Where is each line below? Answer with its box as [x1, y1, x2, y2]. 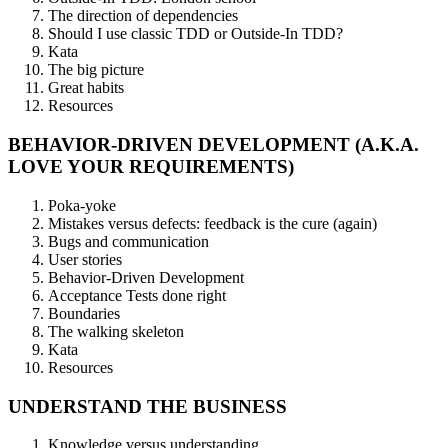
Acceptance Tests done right [48, 286, 226, 304]
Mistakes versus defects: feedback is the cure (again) [48, 214, 377, 232]
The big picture [48, 61, 144, 79]
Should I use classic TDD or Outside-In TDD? [48, 25, 343, 43]
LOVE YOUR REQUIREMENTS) [8, 156, 294, 178]
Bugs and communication [48, 232, 209, 250]
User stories [48, 250, 122, 268]
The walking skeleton [48, 322, 184, 340]
